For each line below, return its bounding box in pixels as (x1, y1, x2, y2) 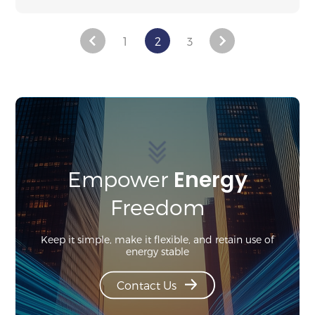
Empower (67, 165, 174, 191)
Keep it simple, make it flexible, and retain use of (40, 233, 274, 245)
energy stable (125, 245, 189, 257)
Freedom (110, 193, 205, 219)
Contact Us (117, 278, 177, 292)
